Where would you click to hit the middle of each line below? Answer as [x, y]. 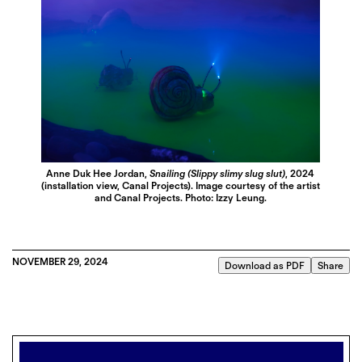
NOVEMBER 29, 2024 [60, 261]
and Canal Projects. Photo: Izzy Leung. [180, 197]
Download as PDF [265, 265]
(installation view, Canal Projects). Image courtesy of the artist [181, 185]
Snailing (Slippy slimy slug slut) [218, 173]
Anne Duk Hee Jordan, [98, 173]
